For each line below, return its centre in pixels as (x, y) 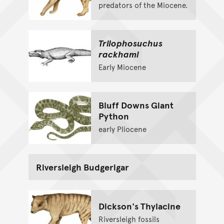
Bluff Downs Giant (136, 104)
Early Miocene (122, 66)
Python (113, 115)
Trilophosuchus (130, 42)
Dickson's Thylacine (139, 205)
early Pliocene (122, 128)
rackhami (118, 53)
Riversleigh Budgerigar (82, 166)
